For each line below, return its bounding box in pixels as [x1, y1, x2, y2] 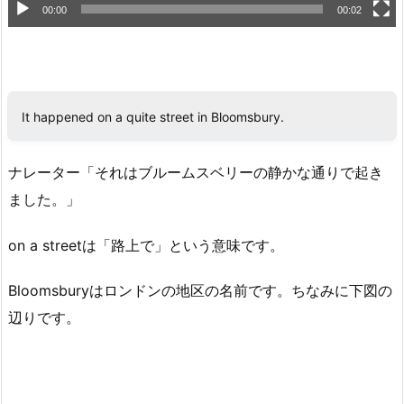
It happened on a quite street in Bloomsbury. [22, 108, 284, 124]
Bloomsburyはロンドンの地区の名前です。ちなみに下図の [8, 281, 392, 300]
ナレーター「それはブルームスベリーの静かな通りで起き [8, 162, 383, 181]
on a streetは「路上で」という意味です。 [8, 235, 284, 254]
